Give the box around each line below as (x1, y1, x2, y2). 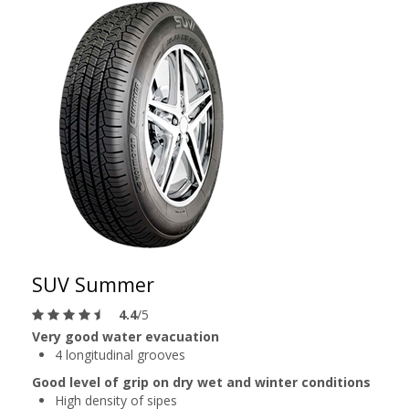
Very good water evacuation (32, 328, 219, 345)
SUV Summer (32, 271, 154, 298)
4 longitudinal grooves (55, 346, 185, 363)
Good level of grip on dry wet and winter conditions (32, 373, 371, 391)
